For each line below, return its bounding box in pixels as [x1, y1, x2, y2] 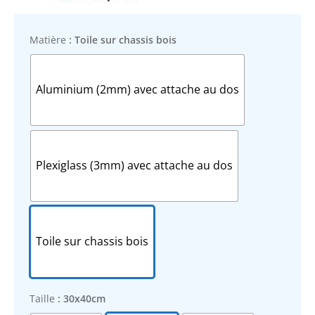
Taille [30, 291, 55, 305]
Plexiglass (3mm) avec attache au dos [36, 157, 233, 174]
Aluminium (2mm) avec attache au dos [36, 82, 239, 98]
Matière [30, 32, 66, 46]
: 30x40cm [58, 291, 105, 305]
